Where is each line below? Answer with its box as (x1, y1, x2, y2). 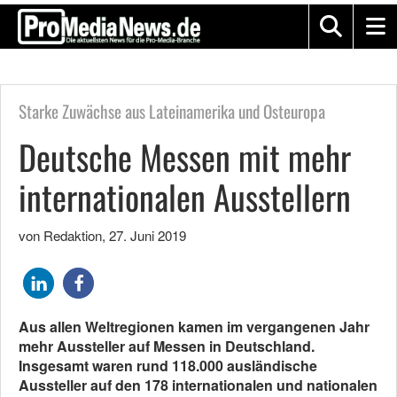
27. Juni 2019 (109, 226, 186, 245)
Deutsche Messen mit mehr (19, 132, 351, 182)
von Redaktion (19, 226, 102, 245)
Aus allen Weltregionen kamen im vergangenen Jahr (19, 316, 370, 337)
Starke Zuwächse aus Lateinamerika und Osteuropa (19, 98, 325, 124)
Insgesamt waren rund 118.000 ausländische (19, 355, 317, 376)
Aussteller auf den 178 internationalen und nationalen (19, 375, 378, 395)
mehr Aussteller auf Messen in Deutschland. (19, 336, 315, 356)
